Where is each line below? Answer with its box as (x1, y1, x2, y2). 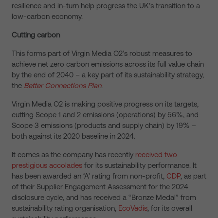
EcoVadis (118, 204, 147, 212)
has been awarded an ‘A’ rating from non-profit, (12, 172, 166, 180)
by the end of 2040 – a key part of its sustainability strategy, (12, 71, 204, 79)
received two (135, 150, 177, 159)
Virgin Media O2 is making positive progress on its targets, (12, 100, 199, 108)
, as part (181, 172, 206, 180)
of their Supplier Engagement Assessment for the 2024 (12, 182, 188, 191)
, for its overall (147, 204, 192, 212)
